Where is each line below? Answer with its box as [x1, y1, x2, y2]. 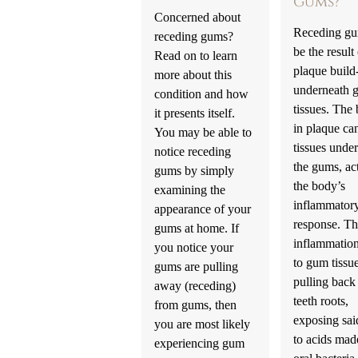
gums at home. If [153, 220, 239, 236]
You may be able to [153, 124, 252, 140]
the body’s [292, 177, 345, 193]
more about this [153, 66, 232, 82]
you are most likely [153, 316, 250, 332]
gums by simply [153, 162, 234, 178]
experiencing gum [153, 335, 245, 351]
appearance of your [153, 201, 251, 217]
